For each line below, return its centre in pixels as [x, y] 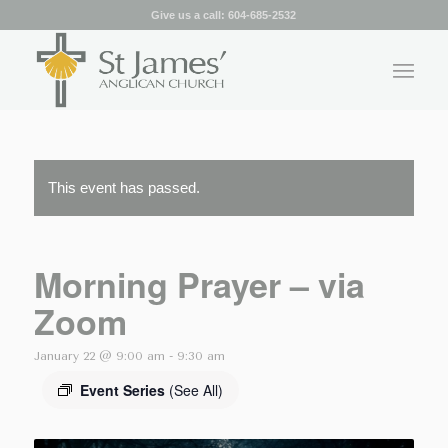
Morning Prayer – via [199, 284]
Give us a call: [190, 15]
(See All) [195, 390]
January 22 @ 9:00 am [99, 356]
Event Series [124, 390]
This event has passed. [123, 187]
